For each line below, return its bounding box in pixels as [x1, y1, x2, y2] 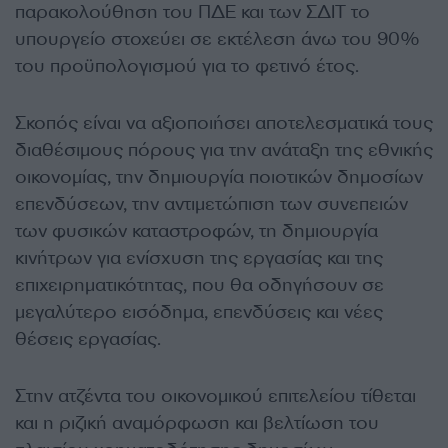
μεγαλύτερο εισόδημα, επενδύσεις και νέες [15, 300, 383, 325]
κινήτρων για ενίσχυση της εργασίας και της [15, 246, 383, 271]
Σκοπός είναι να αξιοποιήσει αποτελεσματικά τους [15, 111, 433, 136]
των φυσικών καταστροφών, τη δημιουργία [15, 219, 378, 244]
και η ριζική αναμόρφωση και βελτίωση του [15, 411, 379, 436]
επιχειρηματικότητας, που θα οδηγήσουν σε [15, 273, 384, 298]
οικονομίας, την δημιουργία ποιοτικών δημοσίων [15, 165, 423, 190]
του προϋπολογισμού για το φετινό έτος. [15, 54, 359, 79]
